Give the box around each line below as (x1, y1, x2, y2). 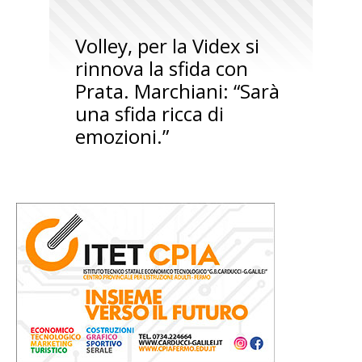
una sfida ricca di (74, 99, 224, 127)
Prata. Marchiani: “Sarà (74, 77, 280, 104)
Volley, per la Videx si (74, 32, 259, 59)
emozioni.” (74, 122, 169, 149)
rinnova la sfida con (74, 54, 248, 82)
